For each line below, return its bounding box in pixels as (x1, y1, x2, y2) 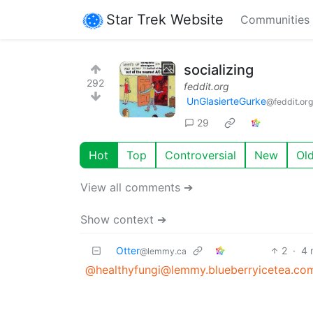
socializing (184, 61, 254, 78)
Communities (240, 13, 310, 27)
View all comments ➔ (80, 180, 193, 194)
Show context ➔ (80, 212, 166, 226)
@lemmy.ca (140, 245, 187, 256)
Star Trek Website (106, 10, 224, 28)
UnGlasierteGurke (187, 95, 266, 107)
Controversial (165, 147, 236, 162)
